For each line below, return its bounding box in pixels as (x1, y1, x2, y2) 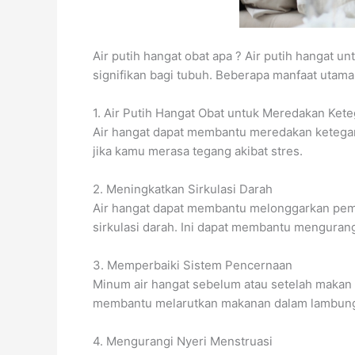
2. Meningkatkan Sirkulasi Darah (93, 181, 273, 197)
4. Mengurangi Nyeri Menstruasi (93, 334, 273, 349)
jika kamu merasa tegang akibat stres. (93, 143, 303, 159)
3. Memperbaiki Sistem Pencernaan (93, 258, 292, 273)
